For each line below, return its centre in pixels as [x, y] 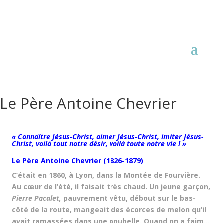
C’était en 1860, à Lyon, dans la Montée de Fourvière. [106, 175]
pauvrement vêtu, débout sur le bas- [129, 198]
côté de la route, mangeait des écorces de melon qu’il [109, 209]
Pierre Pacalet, [38, 198]
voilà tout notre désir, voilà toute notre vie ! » [111, 144]
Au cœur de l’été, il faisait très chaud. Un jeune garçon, [111, 186]
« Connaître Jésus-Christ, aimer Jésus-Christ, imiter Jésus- [108, 137]
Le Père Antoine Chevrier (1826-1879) [78, 161]
